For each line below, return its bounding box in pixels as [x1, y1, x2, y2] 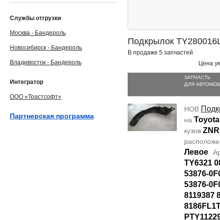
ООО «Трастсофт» [10, 93, 61, 100]
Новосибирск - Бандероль [10, 44, 82, 51]
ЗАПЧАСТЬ [184, 75, 211, 80]
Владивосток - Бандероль [10, 59, 82, 66]
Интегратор [10, 79, 43, 85]
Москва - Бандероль [10, 29, 66, 36]
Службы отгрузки [10, 15, 61, 22]
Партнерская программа [10, 112, 94, 120]
